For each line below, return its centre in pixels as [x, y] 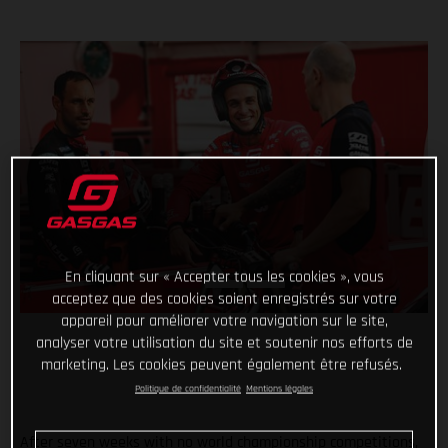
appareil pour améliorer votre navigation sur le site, [224, 321]
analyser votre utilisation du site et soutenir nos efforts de [224, 343]
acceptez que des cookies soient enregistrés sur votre [224, 299]
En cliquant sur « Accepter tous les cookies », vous [224, 277]
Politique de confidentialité [188, 388]
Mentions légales [279, 388]
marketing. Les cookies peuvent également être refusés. [221, 365]
